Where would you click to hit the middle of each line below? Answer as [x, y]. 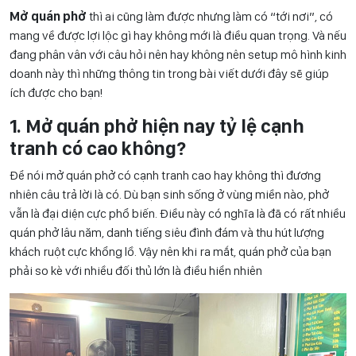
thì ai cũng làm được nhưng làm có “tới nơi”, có [211, 17]
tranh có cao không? [98, 149]
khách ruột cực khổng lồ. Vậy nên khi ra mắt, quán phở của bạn [170, 252]
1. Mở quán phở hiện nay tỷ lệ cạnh [157, 126]
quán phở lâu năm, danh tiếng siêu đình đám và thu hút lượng [167, 233]
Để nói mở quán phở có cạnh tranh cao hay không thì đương [165, 176]
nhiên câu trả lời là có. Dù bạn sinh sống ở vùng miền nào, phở [169, 195]
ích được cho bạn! [56, 93]
